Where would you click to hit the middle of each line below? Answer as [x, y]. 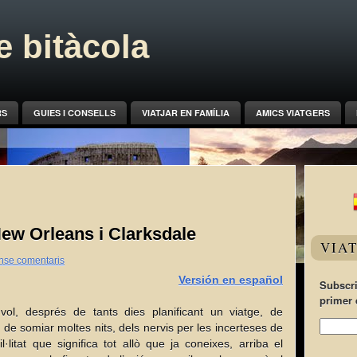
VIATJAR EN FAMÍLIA [185, 113]
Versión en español [231, 280]
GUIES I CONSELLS [74, 113]
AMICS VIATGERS [292, 113]
